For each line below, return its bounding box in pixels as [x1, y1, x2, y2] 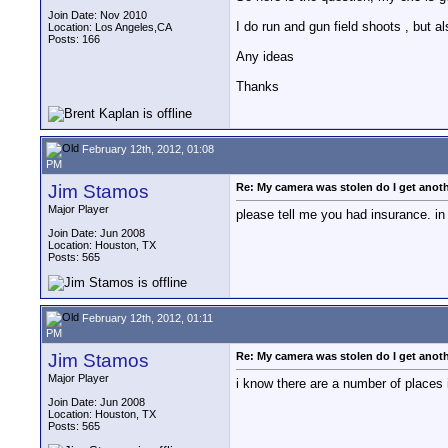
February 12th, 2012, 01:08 [79, 142, 214, 155]
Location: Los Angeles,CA [48, 21, 172, 33]
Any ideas [236, 49, 294, 65]
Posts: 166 [48, 33, 100, 45]
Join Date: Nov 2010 [48, 9, 147, 21]
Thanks [236, 79, 279, 95]
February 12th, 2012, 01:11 [79, 311, 213, 324]
